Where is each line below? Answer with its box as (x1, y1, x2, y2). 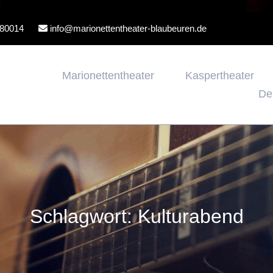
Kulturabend (137, 205, 244, 227)
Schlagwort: (29, 205, 138, 227)
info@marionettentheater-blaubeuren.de (48, 23, 207, 34)
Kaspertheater (185, 69, 254, 82)
